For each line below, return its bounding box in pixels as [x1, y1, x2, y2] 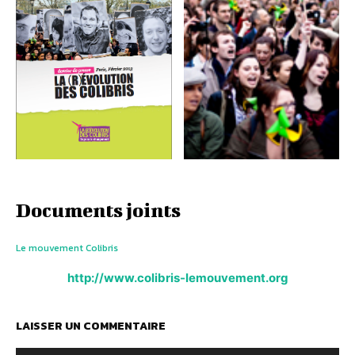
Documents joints [16, 199, 181, 222]
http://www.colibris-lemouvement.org [67, 270, 288, 286]
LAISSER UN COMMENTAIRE [16, 318, 166, 335]
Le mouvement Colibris [16, 241, 118, 256]
